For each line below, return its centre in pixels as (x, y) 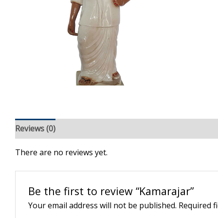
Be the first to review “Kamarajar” (111, 191)
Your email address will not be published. (103, 206)
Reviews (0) (35, 128)
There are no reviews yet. (61, 152)
